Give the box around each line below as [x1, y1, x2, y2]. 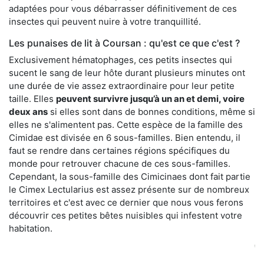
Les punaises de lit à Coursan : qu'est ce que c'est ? [9, 37, 240, 49]
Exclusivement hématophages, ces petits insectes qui [9, 54, 232, 65]
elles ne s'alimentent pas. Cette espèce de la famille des [9, 118, 243, 130]
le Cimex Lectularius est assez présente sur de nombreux [9, 183, 249, 195]
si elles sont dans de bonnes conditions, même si [48, 105, 255, 117]
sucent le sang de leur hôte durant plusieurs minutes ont [9, 67, 245, 78]
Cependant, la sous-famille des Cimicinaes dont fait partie [9, 170, 250, 182]
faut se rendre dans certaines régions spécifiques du [9, 144, 230, 156]
